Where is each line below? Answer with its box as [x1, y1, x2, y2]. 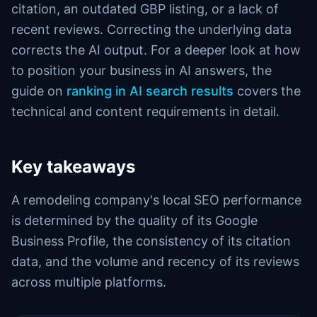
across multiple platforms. [11, 275, 166, 289]
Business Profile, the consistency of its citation [11, 234, 291, 248]
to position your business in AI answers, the [11, 63, 272, 78]
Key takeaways [11, 156, 135, 177]
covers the [234, 83, 301, 98]
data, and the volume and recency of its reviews [11, 254, 299, 269]
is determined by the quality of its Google [11, 213, 258, 228]
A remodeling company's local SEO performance [11, 192, 301, 207]
